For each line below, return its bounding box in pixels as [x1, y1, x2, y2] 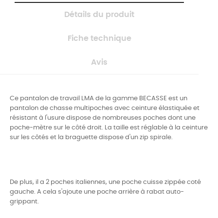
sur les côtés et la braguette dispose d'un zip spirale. [10, 134, 173, 141]
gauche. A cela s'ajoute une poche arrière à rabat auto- [10, 188, 184, 195]
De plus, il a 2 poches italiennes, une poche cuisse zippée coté [10, 179, 201, 185]
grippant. [10, 198, 39, 205]
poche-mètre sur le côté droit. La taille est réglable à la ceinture [10, 124, 208, 131]
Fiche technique [67, 34, 131, 42]
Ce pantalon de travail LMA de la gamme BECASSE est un [10, 95, 187, 102]
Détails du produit [64, 10, 134, 18]
